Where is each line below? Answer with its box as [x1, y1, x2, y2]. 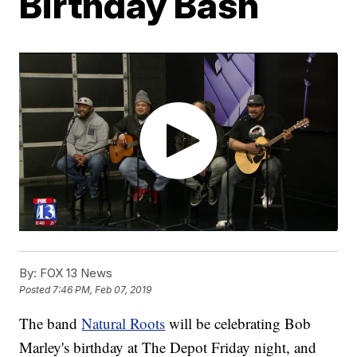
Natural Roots [81, 313, 166, 334]
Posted [19, 284, 53, 296]
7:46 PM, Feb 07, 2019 [53, 284, 152, 296]
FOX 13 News [37, 265, 113, 281]
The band [19, 313, 82, 334]
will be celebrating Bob [165, 313, 312, 334]
